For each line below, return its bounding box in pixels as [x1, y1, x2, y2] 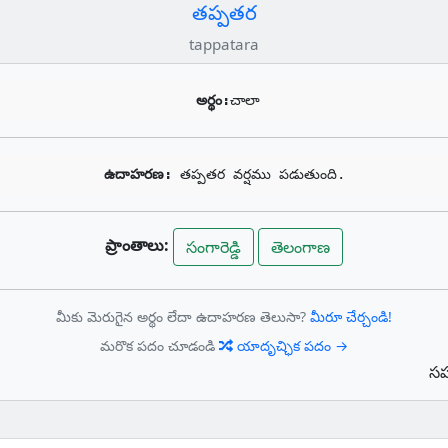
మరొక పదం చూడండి [100, 336, 219, 356]
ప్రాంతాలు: [105, 234, 169, 257]
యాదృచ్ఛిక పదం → [233, 336, 348, 356]
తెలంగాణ [271, 236, 330, 258]
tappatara [189, 34, 259, 54]
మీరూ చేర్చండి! [310, 307, 392, 327]
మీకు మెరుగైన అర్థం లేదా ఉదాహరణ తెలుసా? [56, 307, 310, 327]
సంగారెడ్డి [186, 236, 241, 258]
